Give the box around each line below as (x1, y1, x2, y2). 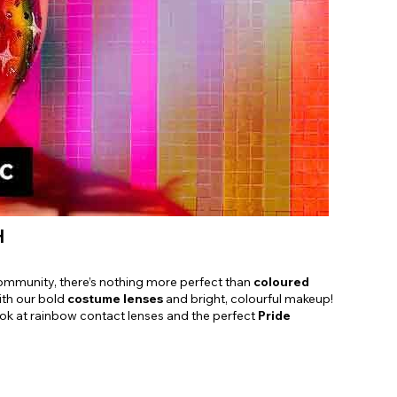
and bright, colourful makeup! (163, 291, 333, 307)
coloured (253, 274, 309, 291)
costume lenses (67, 291, 163, 307)
